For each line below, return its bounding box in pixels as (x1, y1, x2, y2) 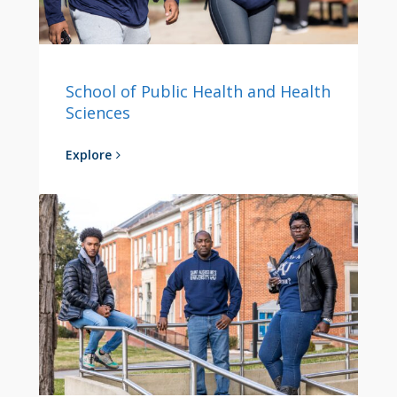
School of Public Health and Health (66, 80, 331, 102)
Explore (66, 145, 112, 163)
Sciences (66, 101, 130, 123)
